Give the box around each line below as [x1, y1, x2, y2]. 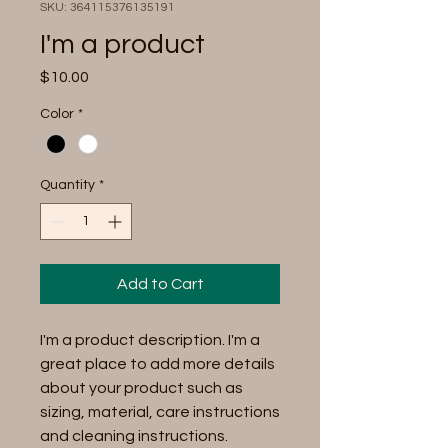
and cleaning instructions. [40, 428, 228, 445]
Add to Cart [116, 276, 204, 293]
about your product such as [40, 380, 243, 397]
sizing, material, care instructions [40, 404, 280, 421]
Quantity [40, 178, 95, 193]
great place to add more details [40, 356, 275, 373]
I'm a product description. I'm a [40, 332, 260, 349]
